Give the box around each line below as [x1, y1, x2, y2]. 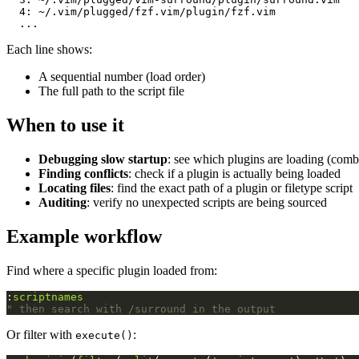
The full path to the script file [38, 84, 184, 99]
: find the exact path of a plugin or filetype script [111, 181, 353, 196]
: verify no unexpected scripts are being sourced [87, 196, 327, 210]
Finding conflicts [38, 167, 128, 181]
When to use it [6, 115, 124, 136]
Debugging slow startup [38, 152, 167, 167]
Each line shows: [6, 42, 92, 57]
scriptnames [13, 290, 83, 303]
